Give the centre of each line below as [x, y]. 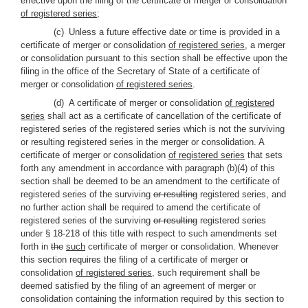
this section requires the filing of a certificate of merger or [134, 260]
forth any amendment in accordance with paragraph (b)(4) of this [148, 168]
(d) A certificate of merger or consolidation [139, 103]
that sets [264, 155]
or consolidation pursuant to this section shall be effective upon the [154, 58]
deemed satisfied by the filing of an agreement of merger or [138, 286]
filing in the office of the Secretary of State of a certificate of [140, 71]
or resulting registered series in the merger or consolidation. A [142, 142]
